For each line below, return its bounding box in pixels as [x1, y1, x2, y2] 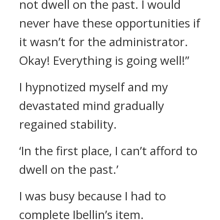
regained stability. [19, 116, 117, 132]
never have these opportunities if [19, 15, 200, 31]
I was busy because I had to [19, 188, 166, 204]
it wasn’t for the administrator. [19, 33, 188, 50]
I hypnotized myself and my [19, 79, 168, 95]
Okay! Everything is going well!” [19, 52, 189, 68]
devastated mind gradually [19, 97, 164, 113]
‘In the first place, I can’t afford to [19, 142, 197, 159]
